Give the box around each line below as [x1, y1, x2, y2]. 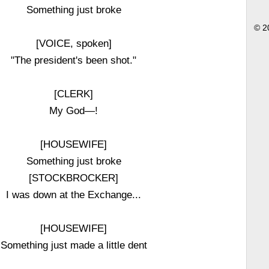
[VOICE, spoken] [35, 38, 112, 49]
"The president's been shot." [11, 55, 137, 65]
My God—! [49, 105, 98, 116]
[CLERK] [54, 88, 94, 99]
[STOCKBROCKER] [29, 172, 119, 183]
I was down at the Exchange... [6, 189, 142, 200]
